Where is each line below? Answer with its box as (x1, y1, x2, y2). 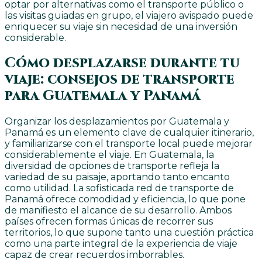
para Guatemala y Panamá (5, 87, 201, 106)
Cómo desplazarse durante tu (5, 54, 240, 73)
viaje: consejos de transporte (5, 70, 235, 89)
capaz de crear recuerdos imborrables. (5, 249, 184, 261)
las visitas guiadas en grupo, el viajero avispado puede (5, 10, 253, 22)
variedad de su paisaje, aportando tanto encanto (5, 171, 230, 183)
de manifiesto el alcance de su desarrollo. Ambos (5, 205, 232, 216)
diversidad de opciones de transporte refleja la (5, 160, 219, 172)
